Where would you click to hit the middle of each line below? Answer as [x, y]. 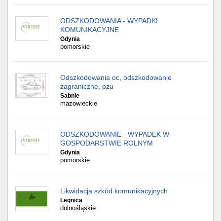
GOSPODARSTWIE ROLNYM [107, 143]
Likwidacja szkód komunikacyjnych [114, 191]
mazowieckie [79, 103]
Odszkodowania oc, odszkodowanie [116, 77]
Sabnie [70, 96]
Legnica [71, 200]
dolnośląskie [78, 208]
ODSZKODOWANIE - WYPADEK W [115, 134]
